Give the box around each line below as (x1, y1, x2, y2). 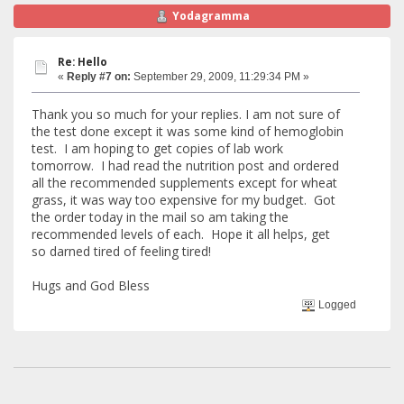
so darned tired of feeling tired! (32, 243, 211, 261)
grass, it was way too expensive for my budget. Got (32, 191, 335, 209)
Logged (316, 298, 357, 311)
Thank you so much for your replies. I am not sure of (32, 106, 340, 124)
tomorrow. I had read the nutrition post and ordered (32, 157, 339, 175)
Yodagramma (171, 8, 250, 24)
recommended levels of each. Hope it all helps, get (32, 225, 330, 243)
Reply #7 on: (67, 69, 131, 83)
